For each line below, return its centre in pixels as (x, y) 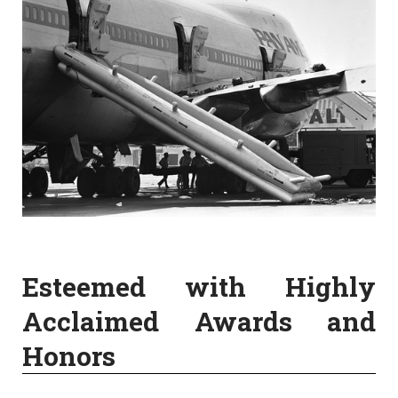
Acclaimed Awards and (199, 322)
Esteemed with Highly (199, 287)
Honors (69, 356)
